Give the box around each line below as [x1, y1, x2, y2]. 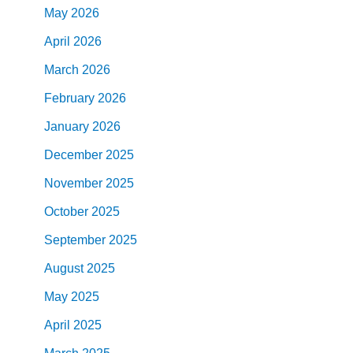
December [44, 147, 102, 162]
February [44, 91, 95, 105]
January [44, 119, 89, 133]
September [44, 232, 106, 247]
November [44, 176, 102, 190]
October [44, 204, 88, 218]
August [44, 261, 84, 275]
